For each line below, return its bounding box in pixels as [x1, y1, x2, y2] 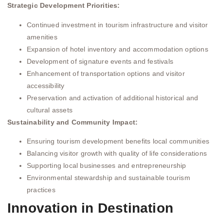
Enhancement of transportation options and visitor [27, 69, 185, 77]
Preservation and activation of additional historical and [27, 93, 199, 102]
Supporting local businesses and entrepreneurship [27, 162, 186, 170]
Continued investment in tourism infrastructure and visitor [27, 20, 208, 29]
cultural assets [27, 106, 73, 114]
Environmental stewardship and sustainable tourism [27, 174, 190, 182]
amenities [27, 33, 57, 41]
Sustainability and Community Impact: [7, 118, 138, 126]
